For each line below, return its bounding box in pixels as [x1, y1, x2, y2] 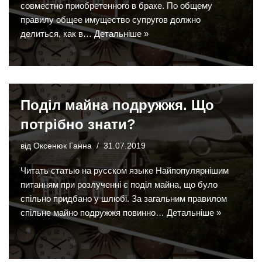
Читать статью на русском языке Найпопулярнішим [20, 166, 229, 176]
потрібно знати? [20, 116, 136, 133]
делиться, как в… [20, 29, 94, 39]
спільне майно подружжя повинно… [20, 208, 167, 218]
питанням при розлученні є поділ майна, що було [20, 180, 218, 190]
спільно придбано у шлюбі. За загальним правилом [20, 194, 227, 204]
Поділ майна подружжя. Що [20, 97, 214, 113]
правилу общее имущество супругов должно [20, 15, 201, 25]
